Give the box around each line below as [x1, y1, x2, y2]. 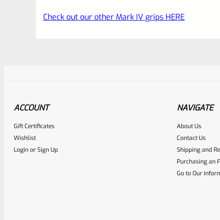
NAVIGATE [177, 102, 213, 113]
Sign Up [37, 145, 58, 154]
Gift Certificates [14, 122, 55, 130]
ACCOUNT [14, 102, 49, 113]
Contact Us [177, 134, 206, 142]
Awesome [110, 127, 167, 144]
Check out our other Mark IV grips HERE [43, 11, 185, 22]
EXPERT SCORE [56, 167, 94, 175]
